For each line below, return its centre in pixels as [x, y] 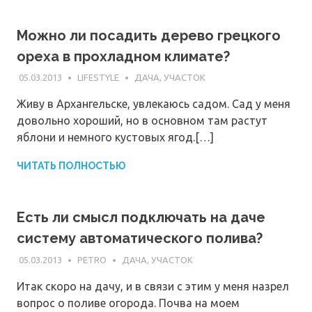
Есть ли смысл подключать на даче [141, 218]
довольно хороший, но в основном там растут [142, 121]
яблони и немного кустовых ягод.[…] [115, 138]
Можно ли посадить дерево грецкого [149, 35]
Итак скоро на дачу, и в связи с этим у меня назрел [153, 287]
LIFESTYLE [98, 78]
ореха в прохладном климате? [123, 56]
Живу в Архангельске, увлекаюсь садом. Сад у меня [154, 104]
